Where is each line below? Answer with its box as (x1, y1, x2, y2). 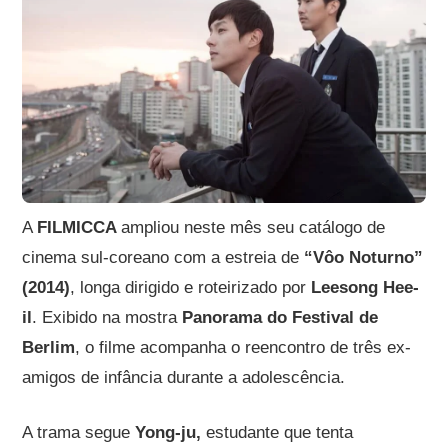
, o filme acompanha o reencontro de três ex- (75, 337, 412, 357)
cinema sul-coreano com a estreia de (22, 247, 305, 267)
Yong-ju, (135, 422, 202, 442)
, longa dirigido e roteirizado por (70, 277, 307, 297)
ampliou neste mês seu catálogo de (121, 217, 386, 237)
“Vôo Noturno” (304, 247, 424, 267)
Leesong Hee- (306, 277, 420, 297)
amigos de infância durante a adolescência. (22, 367, 346, 387)
